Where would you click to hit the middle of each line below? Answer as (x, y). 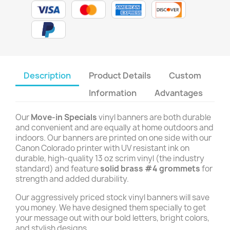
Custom (185, 75)
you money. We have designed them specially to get (111, 208)
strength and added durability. (73, 179)
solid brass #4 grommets (150, 169)
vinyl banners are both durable (154, 117)
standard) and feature (58, 169)
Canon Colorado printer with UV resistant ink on (102, 148)
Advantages (179, 93)
